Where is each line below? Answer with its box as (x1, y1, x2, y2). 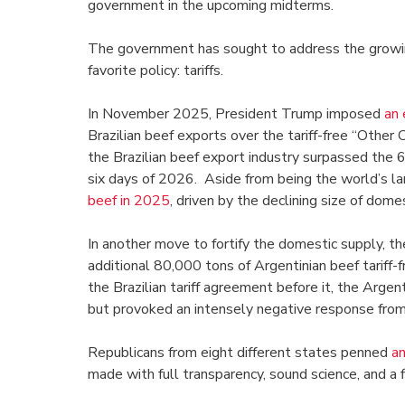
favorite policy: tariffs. (88, 61, 223, 81)
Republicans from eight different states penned (88, 343, 391, 363)
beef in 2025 (88, 191, 170, 212)
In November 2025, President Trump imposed (88, 104, 384, 125)
